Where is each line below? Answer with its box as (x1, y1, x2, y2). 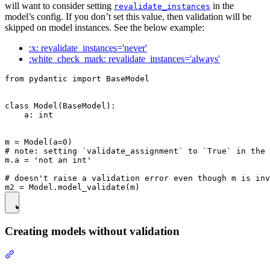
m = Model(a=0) (5, 137, 72, 147)
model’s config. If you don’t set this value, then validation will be (5, 11, 251, 22)
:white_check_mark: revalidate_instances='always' (29, 54, 220, 64)
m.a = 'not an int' (5, 155, 92, 165)
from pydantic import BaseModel (5, 74, 149, 84)
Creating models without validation (5, 225, 180, 238)
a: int (5, 110, 53, 120)
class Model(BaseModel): (5, 101, 116, 111)
